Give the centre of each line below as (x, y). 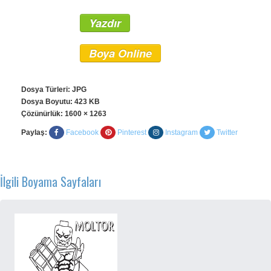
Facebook (82, 132)
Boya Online (120, 53)
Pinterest (132, 132)
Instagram (181, 132)
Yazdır (105, 23)
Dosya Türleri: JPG (54, 90)
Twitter (227, 132)
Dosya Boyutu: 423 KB (60, 102)
